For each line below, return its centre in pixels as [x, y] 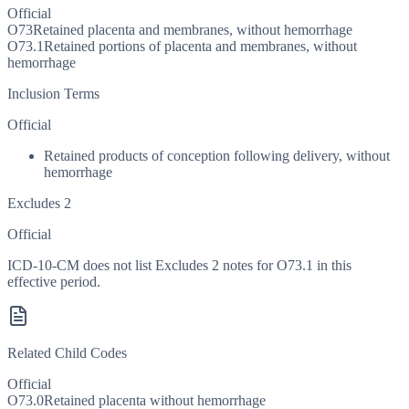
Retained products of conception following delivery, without [217, 156]
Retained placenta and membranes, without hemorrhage [193, 30]
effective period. [54, 282]
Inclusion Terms [53, 94]
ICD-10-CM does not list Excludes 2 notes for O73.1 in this [179, 266]
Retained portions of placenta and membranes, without [200, 47]
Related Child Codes [67, 353]
